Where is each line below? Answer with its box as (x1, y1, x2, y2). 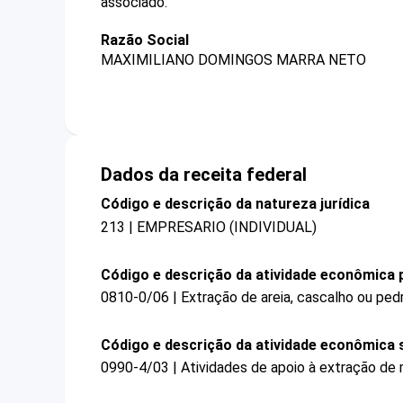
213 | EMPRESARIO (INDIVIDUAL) (101, 218, 317, 236)
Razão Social (101, 31, 189, 49)
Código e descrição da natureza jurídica (101, 195, 370, 213)
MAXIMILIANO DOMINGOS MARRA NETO (101, 51, 366, 69)
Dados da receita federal (101, 164, 307, 186)
